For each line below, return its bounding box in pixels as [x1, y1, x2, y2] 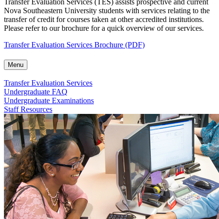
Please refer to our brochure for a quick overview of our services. [4, 23, 204, 32]
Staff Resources [4, 105, 52, 114]
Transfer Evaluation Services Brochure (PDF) [4, 40, 145, 49]
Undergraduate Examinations [4, 96, 94, 105]
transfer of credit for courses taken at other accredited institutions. [4, 15, 204, 23]
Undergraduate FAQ [4, 88, 67, 96]
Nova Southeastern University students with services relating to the [4, 6, 210, 15]
